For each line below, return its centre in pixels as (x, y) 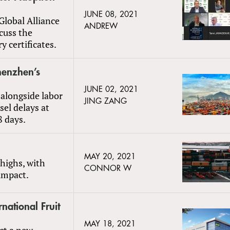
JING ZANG (106, 101)
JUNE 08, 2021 (111, 14)
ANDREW (101, 26)
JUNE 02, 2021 (111, 89)
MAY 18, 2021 (110, 224)
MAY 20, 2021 (110, 157)
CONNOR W (108, 168)
